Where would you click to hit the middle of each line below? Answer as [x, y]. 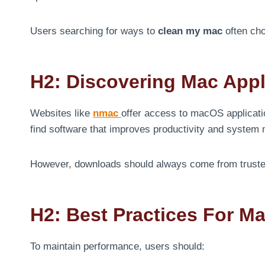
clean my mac [190, 31]
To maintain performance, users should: [117, 246]
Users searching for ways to [94, 31]
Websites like [62, 113]
